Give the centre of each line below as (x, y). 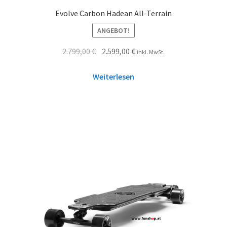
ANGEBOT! (113, 30)
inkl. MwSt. (151, 52)
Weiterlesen (113, 77)
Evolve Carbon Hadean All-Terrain (113, 13)
